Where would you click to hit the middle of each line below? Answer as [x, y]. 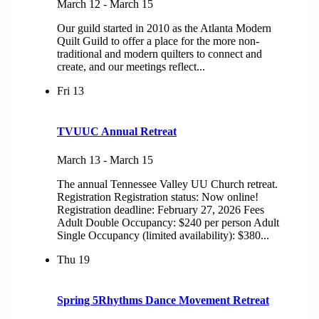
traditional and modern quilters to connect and [159, 54]
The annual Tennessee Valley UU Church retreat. [167, 184]
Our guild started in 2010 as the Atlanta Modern [164, 28]
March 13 [79, 159]
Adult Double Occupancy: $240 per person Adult [168, 222]
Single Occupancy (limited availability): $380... [163, 235]
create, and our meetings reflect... [131, 67]
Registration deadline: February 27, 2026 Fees [161, 209]
